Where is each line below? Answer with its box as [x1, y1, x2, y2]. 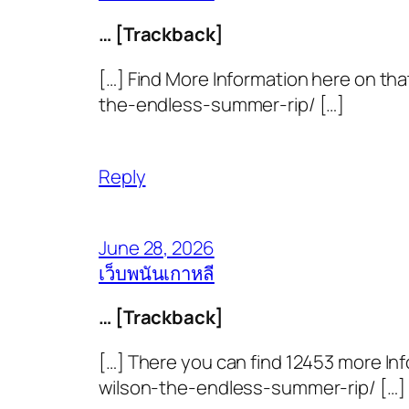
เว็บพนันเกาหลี [99, 260, 215, 287]
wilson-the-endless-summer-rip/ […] [99, 373, 405, 400]
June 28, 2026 [99, 235, 215, 261]
